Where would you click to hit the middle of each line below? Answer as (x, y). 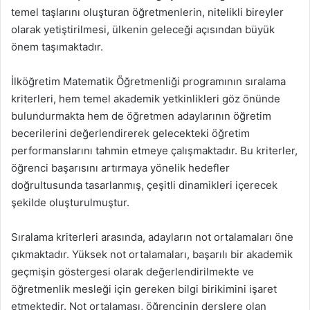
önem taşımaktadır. (57, 47)
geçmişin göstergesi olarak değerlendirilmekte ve (133, 272)
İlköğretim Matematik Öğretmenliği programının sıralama (148, 81)
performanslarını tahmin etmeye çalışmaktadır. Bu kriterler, (154, 151)
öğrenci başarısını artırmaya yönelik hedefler (120, 168)
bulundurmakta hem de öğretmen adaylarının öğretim (141, 116)
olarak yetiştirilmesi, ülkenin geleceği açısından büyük (143, 29)
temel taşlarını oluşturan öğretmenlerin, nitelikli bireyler (147, 12)
